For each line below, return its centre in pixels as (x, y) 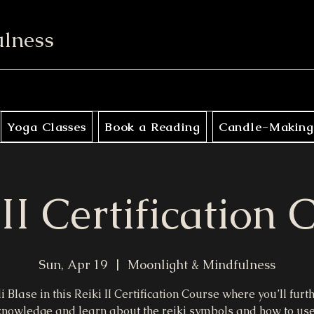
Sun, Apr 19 (73, 264)
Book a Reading (152, 127)
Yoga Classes (46, 127)
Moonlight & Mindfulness (202, 264)
